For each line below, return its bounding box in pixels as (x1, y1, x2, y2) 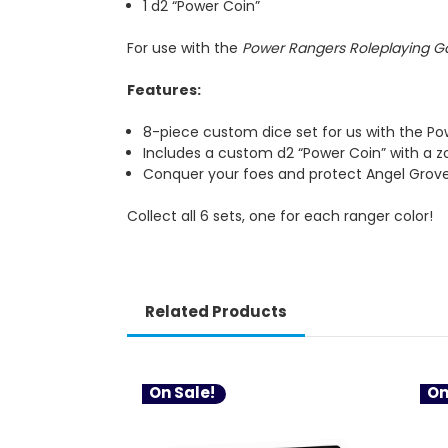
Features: (127, 80, 201, 101)
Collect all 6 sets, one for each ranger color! (127, 206, 433, 227)
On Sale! (149, 382, 215, 404)
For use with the (127, 38, 242, 59)
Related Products (144, 301, 287, 323)
